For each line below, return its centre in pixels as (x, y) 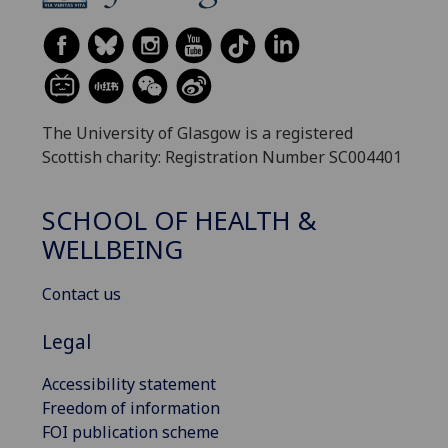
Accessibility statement (129, 383)
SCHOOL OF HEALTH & (179, 220)
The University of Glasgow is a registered (197, 133)
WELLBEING (112, 249)
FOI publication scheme (130, 431)
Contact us (81, 293)
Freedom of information (131, 407)
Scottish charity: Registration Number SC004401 (222, 157)
